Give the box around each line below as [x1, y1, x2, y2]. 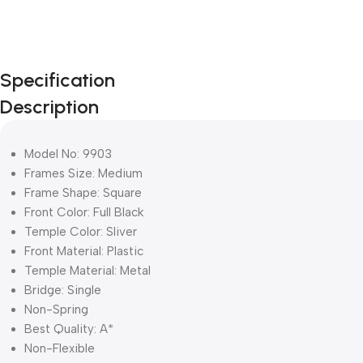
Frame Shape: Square [24, 186, 142, 200]
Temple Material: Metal [24, 263, 151, 278]
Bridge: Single [24, 283, 101, 297]
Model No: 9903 [24, 147, 115, 161]
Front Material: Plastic [24, 244, 143, 258]
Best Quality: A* [24, 322, 113, 336]
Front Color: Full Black [24, 205, 143, 220]
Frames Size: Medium [24, 166, 143, 181]
